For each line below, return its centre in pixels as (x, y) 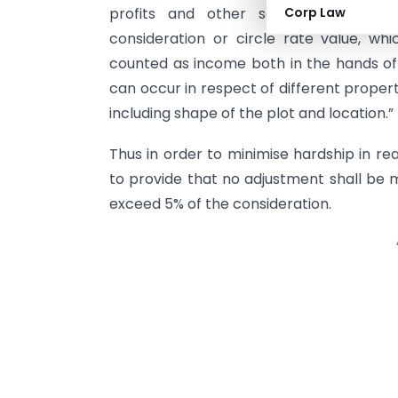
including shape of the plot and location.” (251, 113)
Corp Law (315, 12)
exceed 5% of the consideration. (220, 204)
